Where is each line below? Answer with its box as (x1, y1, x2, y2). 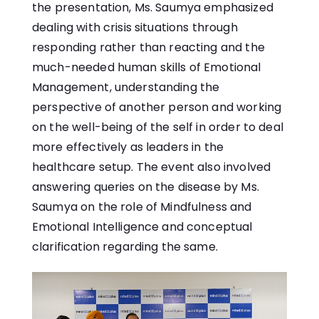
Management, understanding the (32, 79, 220, 96)
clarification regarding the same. (32, 239, 218, 256)
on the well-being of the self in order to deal (32, 119, 283, 136)
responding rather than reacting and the (32, 39, 265, 56)
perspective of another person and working (32, 99, 282, 116)
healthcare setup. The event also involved (32, 159, 271, 176)
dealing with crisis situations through (32, 19, 238, 36)
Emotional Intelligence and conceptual (32, 219, 253, 236)
